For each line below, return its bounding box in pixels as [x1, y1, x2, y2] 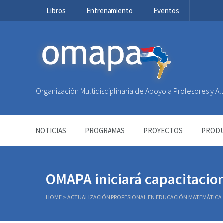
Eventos [153, 6, 179, 15]
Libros [46, 6, 66, 15]
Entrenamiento [86, 6, 133, 15]
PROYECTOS [143, 126, 183, 135]
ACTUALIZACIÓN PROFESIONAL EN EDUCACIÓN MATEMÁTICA [67, 193, 222, 201]
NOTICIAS [35, 126, 66, 135]
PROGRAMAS [85, 126, 125, 135]
